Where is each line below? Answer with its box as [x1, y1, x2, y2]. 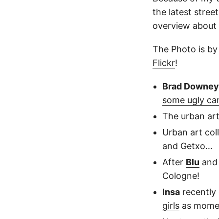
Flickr [153, 57, 175, 68]
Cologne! [162, 170, 199, 181]
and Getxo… [162, 140, 213, 151]
